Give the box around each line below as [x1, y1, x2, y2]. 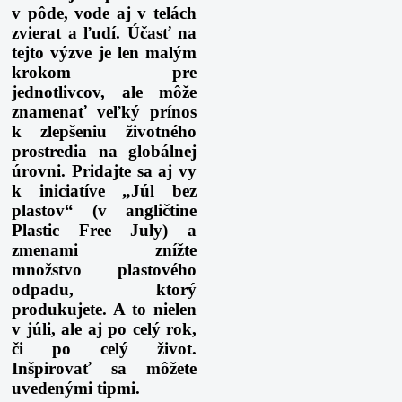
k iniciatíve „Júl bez [12, 181, 197, 201]
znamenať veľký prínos [12, 102, 197, 122]
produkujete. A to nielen [12, 300, 197, 319]
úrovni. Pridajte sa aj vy [12, 162, 197, 181]
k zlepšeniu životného [12, 122, 197, 142]
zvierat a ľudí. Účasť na [12, 23, 197, 43]
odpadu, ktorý [12, 280, 197, 300]
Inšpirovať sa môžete [12, 359, 197, 379]
